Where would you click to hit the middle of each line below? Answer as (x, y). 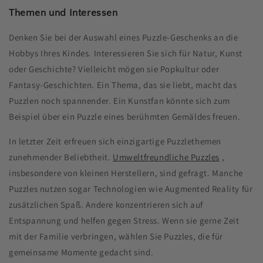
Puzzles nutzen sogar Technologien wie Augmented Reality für (131, 188)
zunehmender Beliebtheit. (61, 157)
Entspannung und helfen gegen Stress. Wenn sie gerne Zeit (124, 220)
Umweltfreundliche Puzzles (166, 157)
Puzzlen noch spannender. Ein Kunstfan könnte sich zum (119, 100)
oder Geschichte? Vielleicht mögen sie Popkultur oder (114, 69)
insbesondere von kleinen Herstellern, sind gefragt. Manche (126, 173)
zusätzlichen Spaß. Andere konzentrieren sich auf (106, 204)
